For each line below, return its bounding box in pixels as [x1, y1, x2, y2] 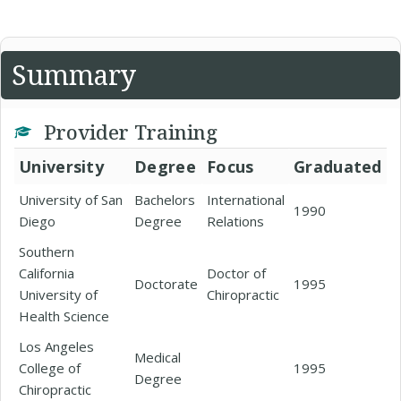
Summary [12, 55, 136, 93]
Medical [134, 347, 181, 366]
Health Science [19, 306, 109, 325]
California [19, 263, 74, 282]
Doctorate [134, 274, 198, 293]
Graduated [294, 155, 382, 177]
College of [19, 358, 81, 377]
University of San [19, 190, 123, 209]
